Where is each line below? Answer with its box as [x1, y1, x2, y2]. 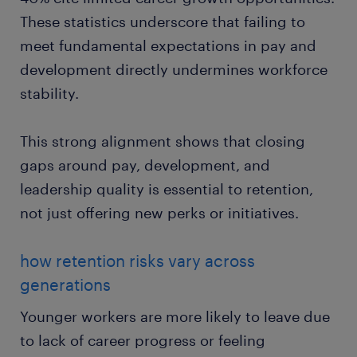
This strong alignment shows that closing [20, 132, 305, 151]
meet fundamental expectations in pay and [20, 37, 316, 55]
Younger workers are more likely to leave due [20, 308, 330, 326]
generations [20, 275, 111, 295]
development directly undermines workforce [20, 61, 328, 79]
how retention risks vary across [20, 251, 255, 271]
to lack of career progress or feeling [20, 331, 265, 350]
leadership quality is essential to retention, [20, 180, 313, 198]
